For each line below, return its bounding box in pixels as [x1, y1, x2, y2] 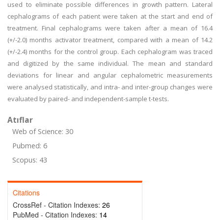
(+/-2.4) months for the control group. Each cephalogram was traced [7, 47, 213, 56]
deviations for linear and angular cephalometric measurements [7, 71, 213, 80]
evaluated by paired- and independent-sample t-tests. [7, 94, 169, 103]
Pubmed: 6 [12, 141, 47, 150]
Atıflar [7, 114, 33, 125]
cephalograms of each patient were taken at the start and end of [7, 12, 213, 21]
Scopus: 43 [12, 155, 47, 165]
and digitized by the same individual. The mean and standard [7, 59, 213, 68]
